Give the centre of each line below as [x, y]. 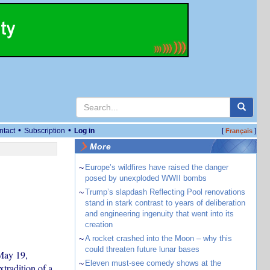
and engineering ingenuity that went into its [159, 214]
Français [239, 131]
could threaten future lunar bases [142, 249]
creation [99, 224]
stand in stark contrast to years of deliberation [165, 203]
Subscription [45, 131]
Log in [84, 131]
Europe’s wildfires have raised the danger [156, 167]
